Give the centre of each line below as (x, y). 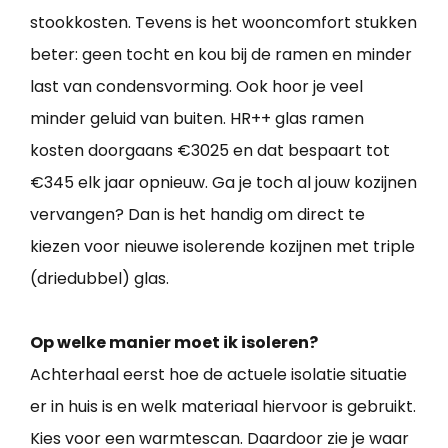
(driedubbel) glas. (99, 278)
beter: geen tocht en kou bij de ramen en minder (221, 54)
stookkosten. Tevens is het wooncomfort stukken (223, 22)
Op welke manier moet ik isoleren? (174, 342)
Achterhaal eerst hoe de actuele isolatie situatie (218, 374)
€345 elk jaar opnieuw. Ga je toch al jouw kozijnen (223, 182)
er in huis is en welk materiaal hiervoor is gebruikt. (223, 406)
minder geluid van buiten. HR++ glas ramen (197, 118)
